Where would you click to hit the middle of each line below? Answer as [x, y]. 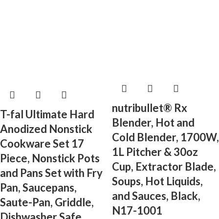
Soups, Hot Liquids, [157, 181]
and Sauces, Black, [156, 196]
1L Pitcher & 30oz [155, 152]
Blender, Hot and [153, 123]
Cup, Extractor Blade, [164, 167]
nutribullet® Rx [150, 108]
